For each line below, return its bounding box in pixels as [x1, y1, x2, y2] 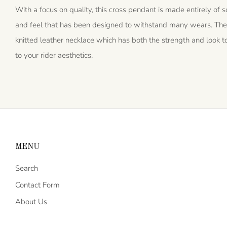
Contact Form [15, 180, 60, 190]
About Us [15, 197, 47, 207]
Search [15, 163, 38, 173]
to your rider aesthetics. [15, 50, 93, 60]
